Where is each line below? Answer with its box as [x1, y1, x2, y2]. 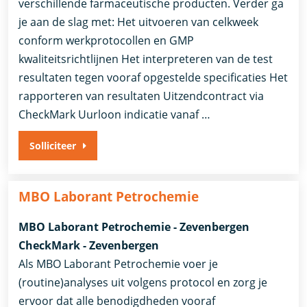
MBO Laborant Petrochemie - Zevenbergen [19, 219, 250, 235]
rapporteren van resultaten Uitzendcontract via [19, 88, 265, 103]
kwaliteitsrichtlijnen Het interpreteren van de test [19, 51, 273, 66]
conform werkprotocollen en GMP [19, 32, 195, 48]
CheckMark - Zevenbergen [19, 238, 160, 254]
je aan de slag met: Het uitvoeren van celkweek [19, 14, 259, 29]
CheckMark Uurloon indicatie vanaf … [19, 106, 211, 122]
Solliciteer [29, 138, 77, 152]
